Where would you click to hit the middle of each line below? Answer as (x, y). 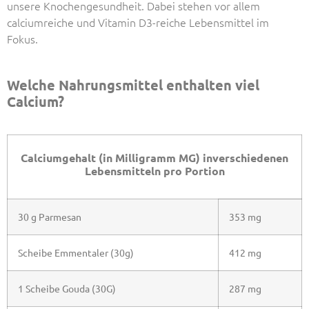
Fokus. (22, 39)
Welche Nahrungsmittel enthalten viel (133, 84)
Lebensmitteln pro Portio (151, 170)
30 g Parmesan (50, 216)
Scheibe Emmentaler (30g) (76, 252)
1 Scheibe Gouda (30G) (67, 288)
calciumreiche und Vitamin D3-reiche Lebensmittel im (138, 22)
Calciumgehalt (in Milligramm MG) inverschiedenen (154, 157)
